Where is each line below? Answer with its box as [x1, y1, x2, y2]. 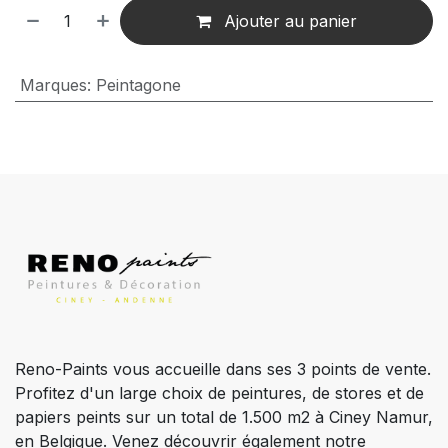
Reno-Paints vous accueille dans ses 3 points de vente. [15, 359, 431, 380]
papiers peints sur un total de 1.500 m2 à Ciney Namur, [15, 407, 433, 428]
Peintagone [95, 75, 181, 96]
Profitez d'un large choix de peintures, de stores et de [15, 383, 424, 404]
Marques [19, 75, 87, 96]
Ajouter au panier [219, 11, 358, 32]
